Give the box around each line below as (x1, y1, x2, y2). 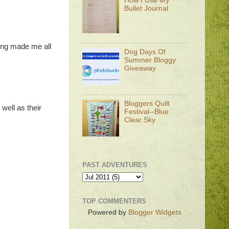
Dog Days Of (124, 48, 166, 56)
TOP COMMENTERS (82, 197, 146, 205)
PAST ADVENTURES (82, 161, 147, 169)
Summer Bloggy (124, 56, 176, 64)
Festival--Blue (124, 107, 169, 116)
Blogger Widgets (128, 209, 181, 217)
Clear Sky (124, 116, 156, 124)
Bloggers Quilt (124, 99, 170, 107)
